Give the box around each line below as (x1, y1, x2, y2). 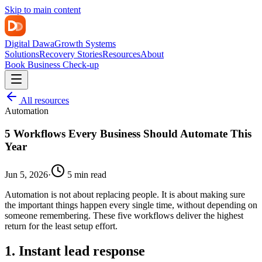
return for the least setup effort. (5, 221, 118, 232)
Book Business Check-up (5, 60, 99, 70)
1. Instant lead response (5, 243, 145, 259)
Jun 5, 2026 (5, 170, 48, 180)
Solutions (5, 49, 39, 59)
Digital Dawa (5, 39, 54, 49)
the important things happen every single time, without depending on (5, 200, 257, 211)
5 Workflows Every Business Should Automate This (5, 127, 251, 140)
